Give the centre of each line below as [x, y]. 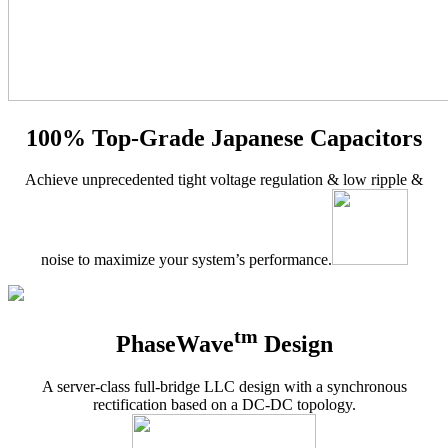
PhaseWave [174, 344]
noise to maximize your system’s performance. [186, 260]
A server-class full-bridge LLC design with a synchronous [224, 387]
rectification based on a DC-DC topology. [224, 405]
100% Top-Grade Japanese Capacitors [224, 137]
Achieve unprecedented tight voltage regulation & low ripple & [224, 180]
